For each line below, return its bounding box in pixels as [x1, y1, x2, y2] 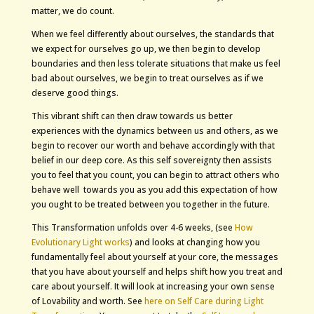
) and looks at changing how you [129, 236, 260, 249]
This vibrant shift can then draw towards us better [31, 110, 233, 123]
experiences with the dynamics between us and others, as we [31, 125, 278, 137]
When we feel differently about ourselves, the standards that [31, 28, 274, 41]
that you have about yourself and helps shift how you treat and [31, 266, 282, 278]
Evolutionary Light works [31, 236, 130, 249]
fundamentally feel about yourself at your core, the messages [31, 251, 278, 264]
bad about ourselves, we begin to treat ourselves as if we [31, 72, 264, 85]
